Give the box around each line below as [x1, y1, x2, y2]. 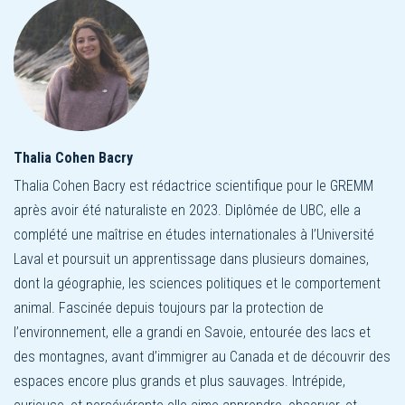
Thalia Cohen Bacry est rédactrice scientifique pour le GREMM [14, 176, 373, 194]
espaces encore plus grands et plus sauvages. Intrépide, [14, 372, 345, 390]
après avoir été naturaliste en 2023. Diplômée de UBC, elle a [14, 201, 361, 219]
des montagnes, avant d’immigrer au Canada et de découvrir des [14, 347, 391, 365]
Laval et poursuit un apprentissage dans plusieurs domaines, [14, 250, 369, 268]
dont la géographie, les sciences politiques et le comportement [14, 274, 381, 292]
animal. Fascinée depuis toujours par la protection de [14, 298, 324, 316]
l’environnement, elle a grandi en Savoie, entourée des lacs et [14, 323, 371, 341]
